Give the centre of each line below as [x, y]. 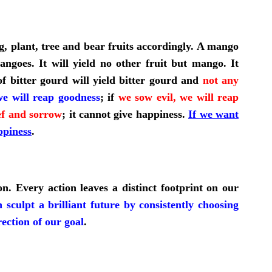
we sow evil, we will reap [178, 97]
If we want [214, 114]
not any [221, 80]
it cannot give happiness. [125, 114]
